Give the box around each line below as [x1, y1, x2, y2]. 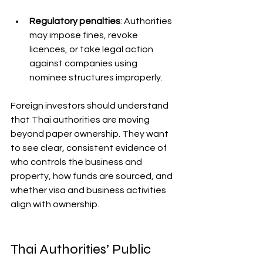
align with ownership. [11, 200, 99, 209]
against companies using [29, 59, 139, 68]
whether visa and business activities [11, 186, 168, 195]
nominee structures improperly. [29, 73, 163, 82]
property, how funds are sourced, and [11, 171, 174, 181]
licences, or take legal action [29, 45, 155, 54]
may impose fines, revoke [29, 31, 140, 40]
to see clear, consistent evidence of [11, 143, 168, 153]
